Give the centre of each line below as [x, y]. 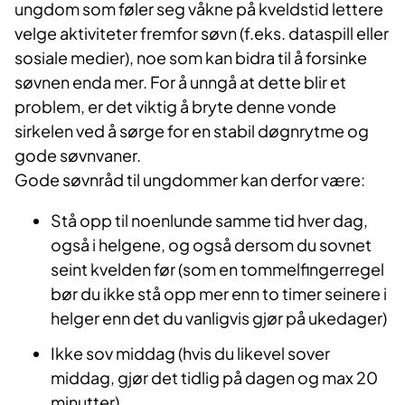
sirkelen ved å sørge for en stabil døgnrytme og [192, 131]
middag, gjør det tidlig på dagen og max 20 [214, 378]
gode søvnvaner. [78, 155]
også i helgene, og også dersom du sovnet [211, 245]
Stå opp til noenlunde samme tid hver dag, [209, 221]
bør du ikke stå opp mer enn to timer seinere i [219, 294]
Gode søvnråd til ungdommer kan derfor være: [190, 180]
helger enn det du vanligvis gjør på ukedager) [219, 318]
